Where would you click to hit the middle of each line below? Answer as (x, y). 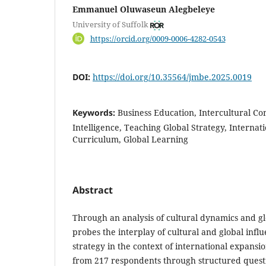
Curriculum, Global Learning (130, 139)
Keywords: (95, 112)
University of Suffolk (110, 25)
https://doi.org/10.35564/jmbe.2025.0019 (172, 77)
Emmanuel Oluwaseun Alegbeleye (144, 9)
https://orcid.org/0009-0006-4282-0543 (158, 38)
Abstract (93, 190)
